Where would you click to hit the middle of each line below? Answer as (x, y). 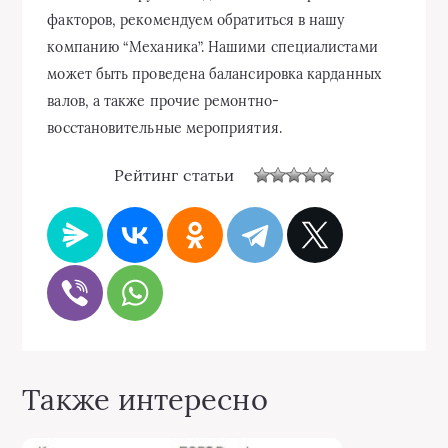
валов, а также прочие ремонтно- (163, 101)
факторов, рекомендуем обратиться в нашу (196, 20)
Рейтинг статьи (174, 174)
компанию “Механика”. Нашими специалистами (212, 47)
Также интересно (145, 399)
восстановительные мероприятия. (164, 128)
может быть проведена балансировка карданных (214, 74)
